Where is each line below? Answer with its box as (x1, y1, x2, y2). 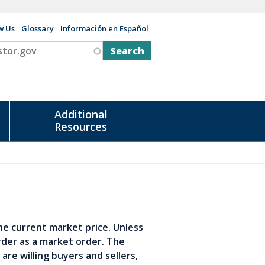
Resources (54, 119, 107, 134)
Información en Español (60, 23, 148, 34)
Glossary (21, 23, 54, 34)
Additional (54, 107, 108, 121)
